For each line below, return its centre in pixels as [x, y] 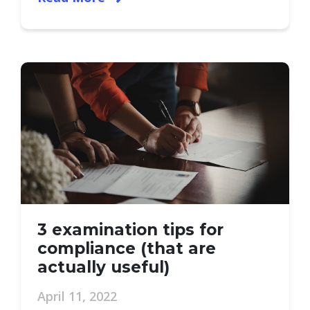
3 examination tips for [130, 230]
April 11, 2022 [77, 296]
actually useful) [103, 267]
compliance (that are [127, 248]
